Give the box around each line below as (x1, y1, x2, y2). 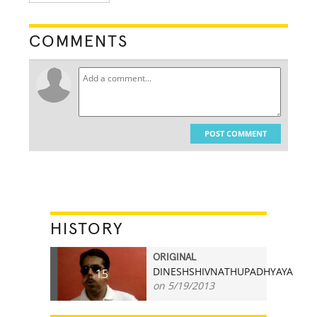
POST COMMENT (204, 127, 267, 139)
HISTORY (50, 220, 125, 238)
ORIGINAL (153, 252, 197, 263)
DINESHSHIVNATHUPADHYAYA (153, 264, 294, 278)
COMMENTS (29, 33, 129, 50)
